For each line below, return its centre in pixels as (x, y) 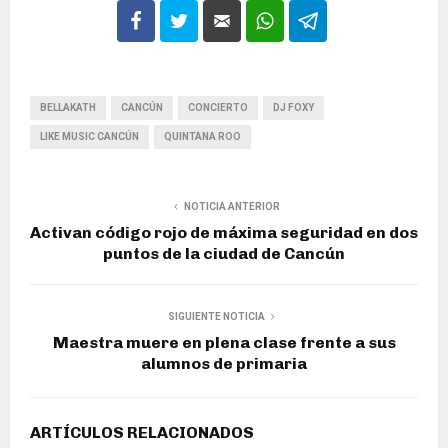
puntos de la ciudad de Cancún (224, 254)
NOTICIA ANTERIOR (232, 207)
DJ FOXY (293, 108)
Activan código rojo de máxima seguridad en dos (224, 233)
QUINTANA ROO (202, 137)
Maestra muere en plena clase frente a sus (224, 343)
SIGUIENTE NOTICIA (216, 317)
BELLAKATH (68, 108)
